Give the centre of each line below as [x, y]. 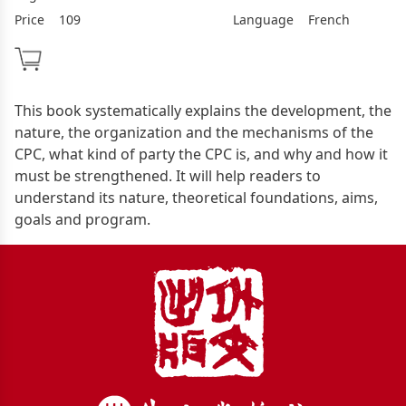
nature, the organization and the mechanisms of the [194, 132]
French [327, 19]
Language [263, 19]
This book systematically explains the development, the [203, 110]
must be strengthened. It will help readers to [168, 175]
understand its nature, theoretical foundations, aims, [196, 197]
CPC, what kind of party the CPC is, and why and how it [201, 154]
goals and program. [82, 219]
